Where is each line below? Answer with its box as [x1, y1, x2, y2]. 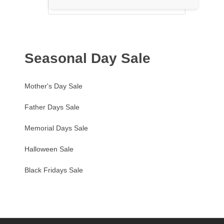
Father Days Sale [24, 103, 79, 111]
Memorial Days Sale [24, 124, 88, 132]
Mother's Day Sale [24, 82, 82, 90]
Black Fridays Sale [24, 166, 83, 174]
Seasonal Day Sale [24, 50, 150, 66]
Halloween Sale [24, 145, 73, 153]
